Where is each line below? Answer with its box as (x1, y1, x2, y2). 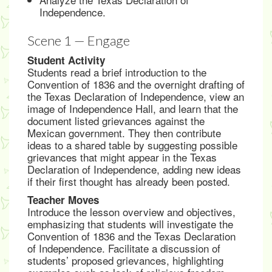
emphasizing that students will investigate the (27, 216, 233, 231)
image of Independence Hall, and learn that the (27, 101, 238, 116)
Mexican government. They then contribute (27, 125, 221, 140)
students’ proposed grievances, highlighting (27, 253, 223, 268)
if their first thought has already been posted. (27, 174, 230, 189)
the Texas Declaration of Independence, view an (27, 89, 244, 104)
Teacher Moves (27, 192, 99, 207)
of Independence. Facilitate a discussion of (27, 240, 220, 256)
